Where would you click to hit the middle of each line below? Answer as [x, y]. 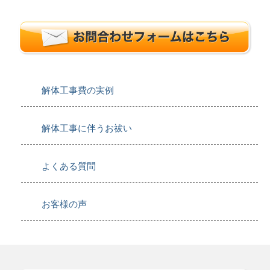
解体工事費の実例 [78, 89]
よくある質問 [69, 165]
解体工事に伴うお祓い [87, 127]
